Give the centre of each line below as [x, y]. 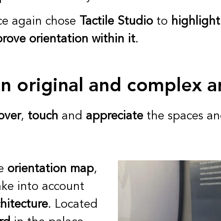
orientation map [51, 169]
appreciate [114, 117]
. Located [73, 205]
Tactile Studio [114, 22]
